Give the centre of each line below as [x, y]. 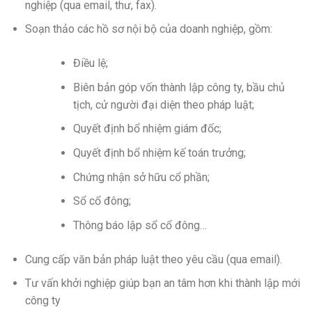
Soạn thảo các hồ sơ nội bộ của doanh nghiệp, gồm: [148, 29]
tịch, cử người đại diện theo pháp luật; [163, 104]
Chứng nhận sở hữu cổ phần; [141, 177]
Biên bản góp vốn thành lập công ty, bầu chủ [179, 87]
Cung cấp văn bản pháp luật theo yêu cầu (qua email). [153, 259]
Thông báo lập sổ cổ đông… [140, 225]
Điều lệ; [90, 63]
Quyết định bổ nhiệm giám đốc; [147, 129]
